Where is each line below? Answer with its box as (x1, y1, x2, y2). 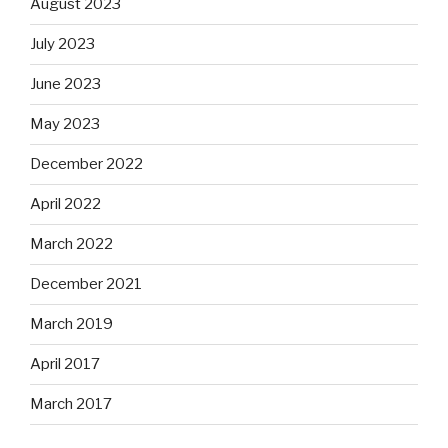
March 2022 (30, 235, 113, 254)
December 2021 (30, 275, 142, 294)
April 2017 (30, 355, 100, 374)
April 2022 (30, 195, 101, 214)
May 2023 (30, 115, 100, 134)
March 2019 (30, 315, 113, 334)
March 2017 (30, 395, 112, 414)
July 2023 (30, 35, 95, 54)
